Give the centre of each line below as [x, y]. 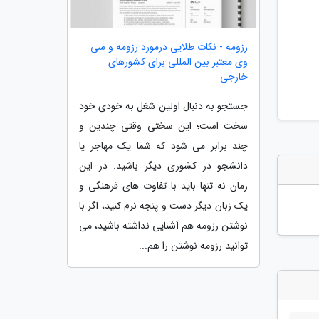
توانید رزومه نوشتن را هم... [193, 245]
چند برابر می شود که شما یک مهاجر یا [163, 146]
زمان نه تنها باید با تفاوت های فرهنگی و [163, 185]
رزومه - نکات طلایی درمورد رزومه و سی [169, 47]
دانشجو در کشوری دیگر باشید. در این [163, 166]
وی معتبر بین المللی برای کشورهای [178, 62]
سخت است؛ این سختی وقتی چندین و [163, 126]
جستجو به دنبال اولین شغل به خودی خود [163, 106]
